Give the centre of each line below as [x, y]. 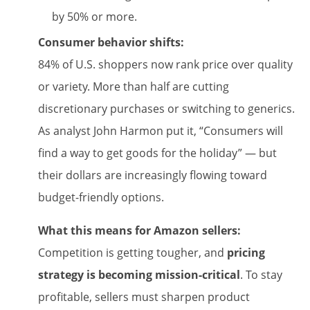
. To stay [261, 274]
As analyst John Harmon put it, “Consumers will [161, 130]
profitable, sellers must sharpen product [144, 297]
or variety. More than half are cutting [134, 86]
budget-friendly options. [101, 197]
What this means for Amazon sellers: [139, 230]
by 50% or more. [94, 16]
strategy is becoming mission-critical [139, 274]
